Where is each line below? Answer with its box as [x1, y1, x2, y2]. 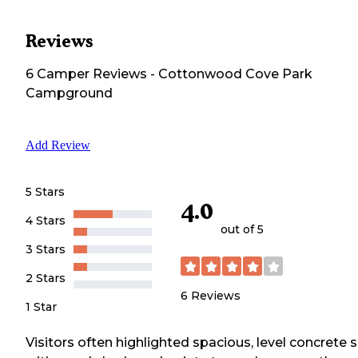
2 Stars [26, 270, 66, 285]
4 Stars [26, 213, 66, 228]
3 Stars [26, 241, 66, 257]
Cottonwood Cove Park [158, 66, 312, 82]
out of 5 [221, 222, 264, 237]
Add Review [26, 137, 90, 152]
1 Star [26, 299, 57, 314]
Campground [26, 85, 113, 101]
